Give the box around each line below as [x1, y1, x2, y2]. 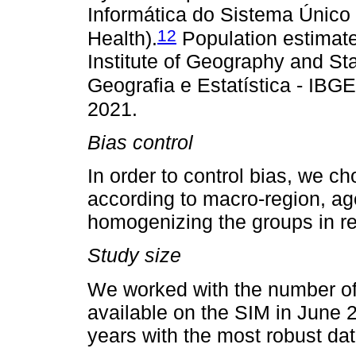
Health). [87, 27, 157, 50]
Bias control [87, 131, 193, 154]
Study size [87, 244, 181, 267]
